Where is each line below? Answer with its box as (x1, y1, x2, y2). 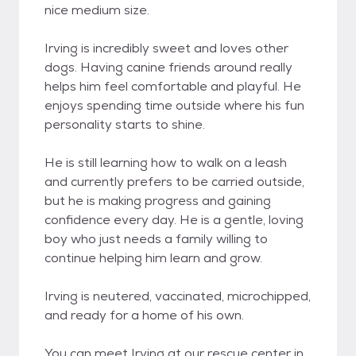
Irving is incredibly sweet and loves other (44, 40, 288, 56)
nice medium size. (44, 2, 149, 18)
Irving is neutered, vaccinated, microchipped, (44, 288, 311, 304)
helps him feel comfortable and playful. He (44, 78, 301, 95)
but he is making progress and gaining (44, 192, 271, 209)
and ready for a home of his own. (44, 307, 244, 323)
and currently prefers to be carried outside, (44, 173, 304, 190)
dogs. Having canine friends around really (44, 59, 292, 75)
